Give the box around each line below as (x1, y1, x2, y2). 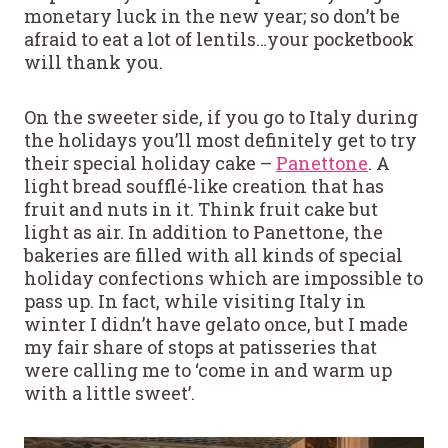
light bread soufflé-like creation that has (24, 173, 384, 198)
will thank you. (24, 49, 163, 74)
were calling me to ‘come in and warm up (24, 357, 392, 382)
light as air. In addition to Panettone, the (24, 219, 383, 244)
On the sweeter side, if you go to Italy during (24, 104, 418, 129)
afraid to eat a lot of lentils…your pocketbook (24, 26, 414, 51)
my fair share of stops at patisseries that (24, 334, 377, 359)
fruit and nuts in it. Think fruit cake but (24, 196, 378, 221)
